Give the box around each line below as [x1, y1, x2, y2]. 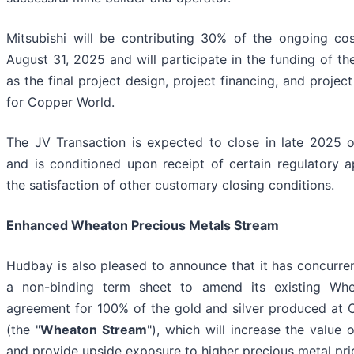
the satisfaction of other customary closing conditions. [6, 177, 334, 194]
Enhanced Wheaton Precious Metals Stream [6, 217, 279, 234]
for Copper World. [6, 94, 115, 111]
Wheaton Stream [40, 322, 147, 338]
